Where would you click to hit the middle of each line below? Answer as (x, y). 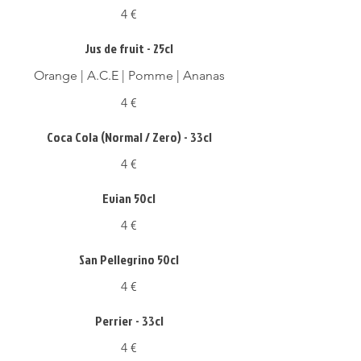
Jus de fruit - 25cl (129, 48)
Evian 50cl (129, 198)
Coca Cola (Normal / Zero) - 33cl (129, 137)
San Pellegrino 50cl (129, 259)
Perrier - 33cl (129, 321)
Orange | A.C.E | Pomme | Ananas (129, 75)
